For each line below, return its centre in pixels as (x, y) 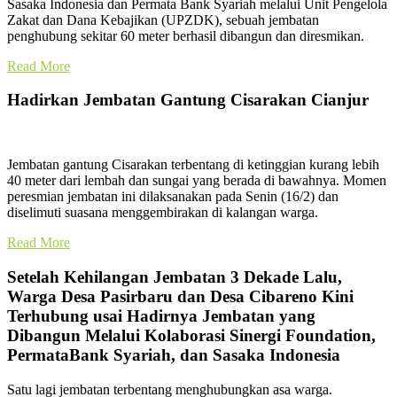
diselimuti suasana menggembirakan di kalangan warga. (163, 213)
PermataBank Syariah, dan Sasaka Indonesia (174, 354)
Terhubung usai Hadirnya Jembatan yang (161, 315)
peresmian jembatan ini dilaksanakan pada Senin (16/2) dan (173, 197)
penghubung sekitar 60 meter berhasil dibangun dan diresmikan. (186, 35)
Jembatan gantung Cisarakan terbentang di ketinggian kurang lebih (193, 165)
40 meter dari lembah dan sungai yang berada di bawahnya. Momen (197, 181)
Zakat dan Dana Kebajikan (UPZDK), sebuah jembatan (163, 19)
